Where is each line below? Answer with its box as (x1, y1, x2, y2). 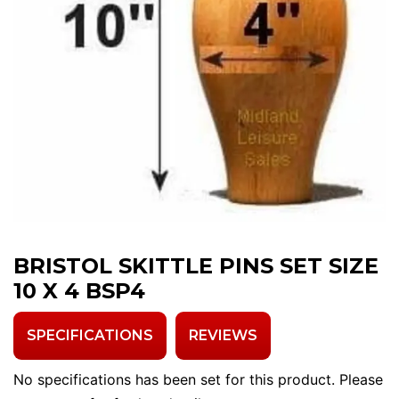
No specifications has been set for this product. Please (13, 370, 383, 389)
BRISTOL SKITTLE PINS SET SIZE (13, 253, 379, 280)
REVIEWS (189, 327, 257, 345)
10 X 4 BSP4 (13, 278, 145, 305)
